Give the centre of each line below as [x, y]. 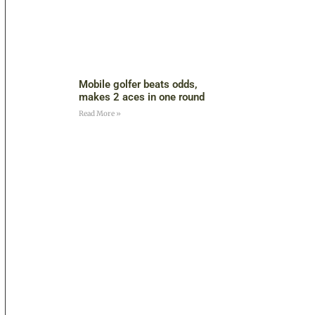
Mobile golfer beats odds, [138, 85]
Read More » [99, 114]
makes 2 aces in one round [141, 97]
